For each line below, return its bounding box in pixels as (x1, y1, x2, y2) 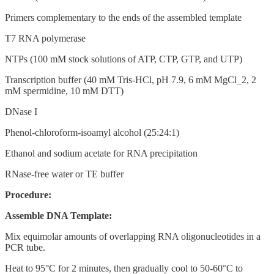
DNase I (5, 106, 37, 117)
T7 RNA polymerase (5, 32, 86, 43)
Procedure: (5, 189, 51, 200)
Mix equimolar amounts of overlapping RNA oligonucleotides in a (5, 231, 261, 242)
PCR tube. (5, 242, 45, 253)
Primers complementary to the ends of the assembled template (5, 12, 242, 23)
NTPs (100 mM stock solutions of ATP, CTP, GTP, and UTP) (5, 53, 242, 64)
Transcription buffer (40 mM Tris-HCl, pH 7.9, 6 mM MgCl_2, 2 (5, 74, 256, 85)
